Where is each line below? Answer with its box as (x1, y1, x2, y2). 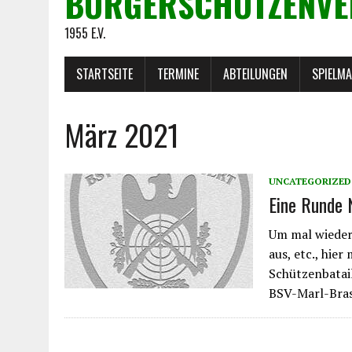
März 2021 (64, 112, 179, 156)
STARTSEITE (76, 64, 133, 83)
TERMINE (157, 64, 199, 83)
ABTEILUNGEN (223, 64, 288, 83)
